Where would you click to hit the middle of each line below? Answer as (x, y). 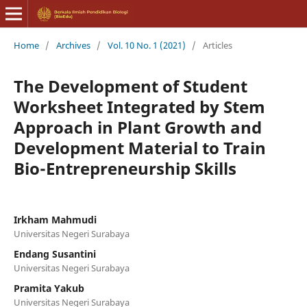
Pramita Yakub (49, 288)
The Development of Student (130, 86)
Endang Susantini (54, 254)
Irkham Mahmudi (55, 219)
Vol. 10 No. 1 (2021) (146, 45)
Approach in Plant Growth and (137, 127)
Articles (217, 45)
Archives (73, 45)
